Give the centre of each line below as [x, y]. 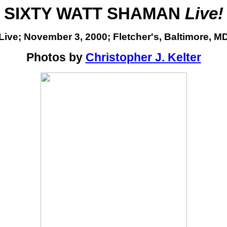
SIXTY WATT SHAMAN [94, 13]
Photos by [56, 57]
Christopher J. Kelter [143, 57]
